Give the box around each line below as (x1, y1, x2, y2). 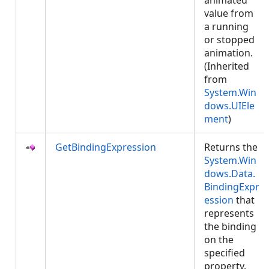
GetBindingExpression (55, 141, 156, 154)
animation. (204, 46, 253, 59)
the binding (204, 220, 256, 233)
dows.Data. (204, 167, 255, 180)
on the (204, 233, 234, 246)
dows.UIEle (204, 99, 255, 112)
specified (204, 246, 245, 259)
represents (204, 207, 254, 220)
